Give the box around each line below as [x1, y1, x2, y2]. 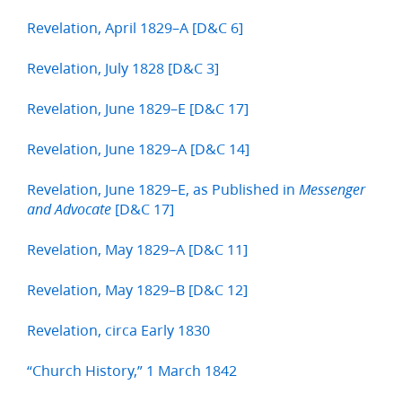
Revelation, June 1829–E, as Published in [27, 179, 299, 200]
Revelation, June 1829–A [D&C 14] [27, 138, 249, 160]
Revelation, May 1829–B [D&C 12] [27, 279, 248, 301]
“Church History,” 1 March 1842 [27, 360, 237, 381]
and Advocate [27, 201, 111, 219]
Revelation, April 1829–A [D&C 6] [27, 17, 243, 39]
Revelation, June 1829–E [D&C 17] [27, 98, 249, 119]
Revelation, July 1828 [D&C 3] [27, 57, 219, 79]
